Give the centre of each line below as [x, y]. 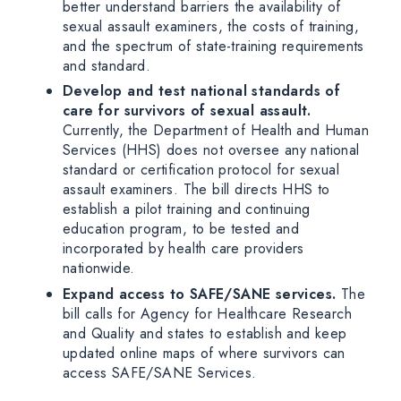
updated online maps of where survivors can [204, 353]
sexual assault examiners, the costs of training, [211, 26]
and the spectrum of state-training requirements [213, 46]
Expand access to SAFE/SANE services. [202, 294]
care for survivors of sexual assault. [187, 111]
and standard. [109, 66]
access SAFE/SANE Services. [162, 372]
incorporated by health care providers [183, 249]
